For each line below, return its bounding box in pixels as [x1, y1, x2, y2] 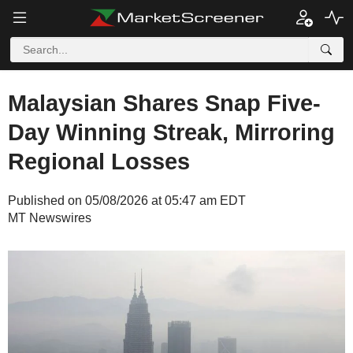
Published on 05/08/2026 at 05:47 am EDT [8, 194, 246, 207]
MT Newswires [8, 211, 91, 225]
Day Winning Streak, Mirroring [8, 120, 335, 145]
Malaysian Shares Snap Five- [8, 91, 321, 116]
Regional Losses [8, 149, 190, 174]
